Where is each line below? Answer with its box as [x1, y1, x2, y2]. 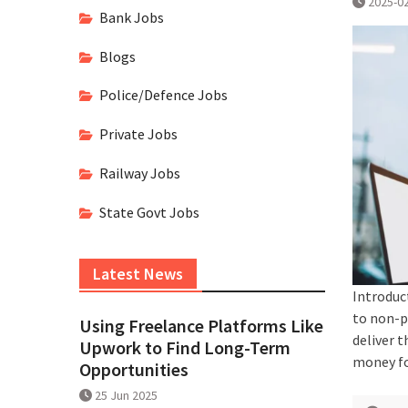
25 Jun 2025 [95, 386, 158, 403]
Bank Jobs [99, 7, 164, 26]
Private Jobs [99, 125, 178, 144]
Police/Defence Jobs [99, 86, 228, 105]
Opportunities [79, 357, 189, 381]
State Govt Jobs [99, 202, 199, 221]
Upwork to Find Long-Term [79, 335, 291, 359]
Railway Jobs [99, 163, 180, 182]
